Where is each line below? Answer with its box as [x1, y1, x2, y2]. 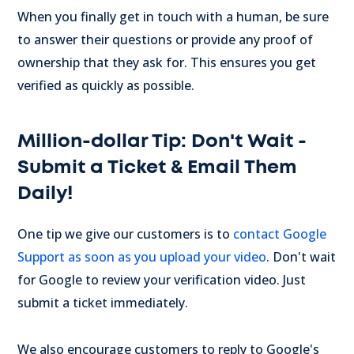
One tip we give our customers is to [17, 224, 233, 243]
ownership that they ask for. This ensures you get [17, 53, 316, 71]
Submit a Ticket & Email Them [17, 157, 297, 177]
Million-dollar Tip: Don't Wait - [17, 131, 307, 151]
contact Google [233, 224, 326, 243]
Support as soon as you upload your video [17, 247, 266, 265]
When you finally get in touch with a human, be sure [17, 7, 329, 25]
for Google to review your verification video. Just [17, 270, 306, 288]
